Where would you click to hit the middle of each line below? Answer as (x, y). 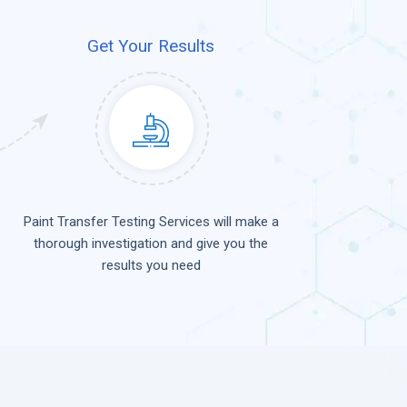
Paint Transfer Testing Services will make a (151, 222)
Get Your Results (151, 46)
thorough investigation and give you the (151, 244)
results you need (151, 266)
